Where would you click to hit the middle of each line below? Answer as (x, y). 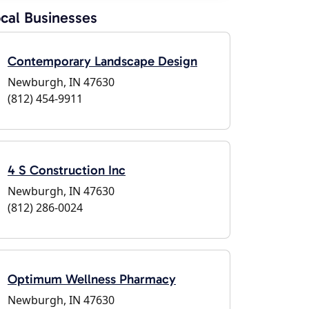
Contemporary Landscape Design (102, 61)
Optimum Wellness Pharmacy (92, 279)
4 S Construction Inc (67, 170)
